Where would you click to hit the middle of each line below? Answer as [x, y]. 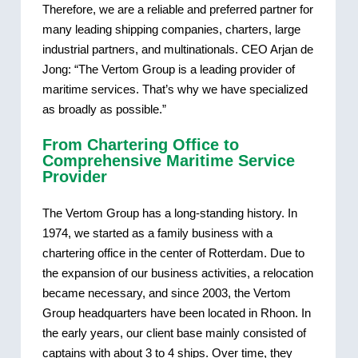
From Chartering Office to [140, 145]
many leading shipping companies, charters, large [171, 29]
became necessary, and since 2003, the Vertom [166, 292]
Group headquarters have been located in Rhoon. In [176, 312]
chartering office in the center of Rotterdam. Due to [173, 253]
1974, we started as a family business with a [157, 233]
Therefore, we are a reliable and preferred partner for [177, 9]
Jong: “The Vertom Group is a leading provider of [168, 69]
